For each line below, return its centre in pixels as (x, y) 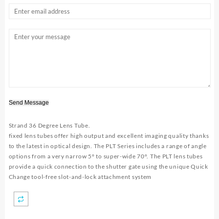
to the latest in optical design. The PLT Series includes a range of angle (108, 146)
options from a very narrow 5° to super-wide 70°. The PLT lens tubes (106, 156)
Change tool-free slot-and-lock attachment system (80, 176)
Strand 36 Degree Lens (41, 125)
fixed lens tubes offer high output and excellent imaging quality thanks (109, 135)
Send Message (29, 102)
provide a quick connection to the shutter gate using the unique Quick (108, 166)
